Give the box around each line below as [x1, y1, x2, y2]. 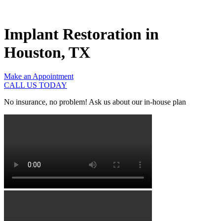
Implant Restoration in [4, 25, 159, 43]
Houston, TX [4, 43, 90, 62]
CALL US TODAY [4, 81, 67, 90]
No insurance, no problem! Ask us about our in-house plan [4, 98, 186, 107]
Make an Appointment [4, 72, 74, 81]
